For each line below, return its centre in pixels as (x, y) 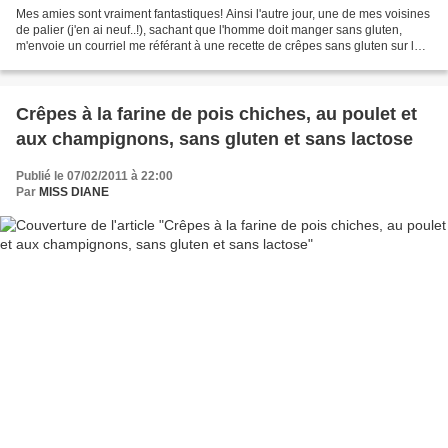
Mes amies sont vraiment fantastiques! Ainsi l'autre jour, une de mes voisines (223, 14)
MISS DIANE (74, 192)
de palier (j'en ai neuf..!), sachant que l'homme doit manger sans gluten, (209, 30)
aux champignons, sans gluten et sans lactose (214, 139)
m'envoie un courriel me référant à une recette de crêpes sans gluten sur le (218, 46)
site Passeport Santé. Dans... (94, 62)
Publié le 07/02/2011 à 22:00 (94, 176)
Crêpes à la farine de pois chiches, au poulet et (216, 114)
